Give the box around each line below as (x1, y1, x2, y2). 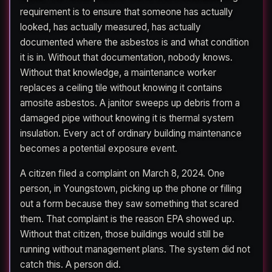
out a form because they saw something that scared (20, 197, 239, 209)
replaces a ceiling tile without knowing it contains (20, 81, 222, 93)
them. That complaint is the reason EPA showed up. (20, 212, 234, 225)
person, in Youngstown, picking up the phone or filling (20, 182, 242, 194)
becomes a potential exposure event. (20, 142, 177, 154)
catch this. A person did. (20, 258, 121, 270)
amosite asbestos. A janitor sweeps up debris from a (20, 97, 240, 109)
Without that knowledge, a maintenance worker (20, 66, 216, 78)
